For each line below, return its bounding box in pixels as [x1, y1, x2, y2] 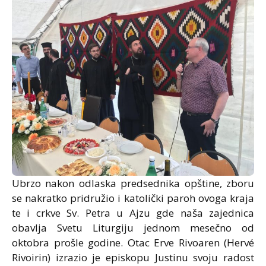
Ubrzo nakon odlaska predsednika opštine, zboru [12, 176, 254, 190]
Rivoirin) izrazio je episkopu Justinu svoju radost [12, 251, 254, 264]
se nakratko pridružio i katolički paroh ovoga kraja [12, 191, 254, 205]
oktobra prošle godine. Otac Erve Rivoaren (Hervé [12, 236, 254, 249]
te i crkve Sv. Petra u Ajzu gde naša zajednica [12, 206, 254, 220]
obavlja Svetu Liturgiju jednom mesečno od [12, 221, 254, 235]
